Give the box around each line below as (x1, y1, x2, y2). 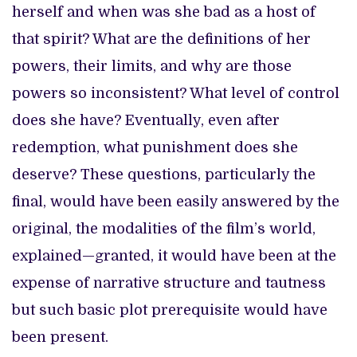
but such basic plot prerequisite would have (12, 301, 328, 318)
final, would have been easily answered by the (12, 193, 339, 210)
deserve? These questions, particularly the (12, 166, 316, 182)
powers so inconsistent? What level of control (12, 84, 339, 101)
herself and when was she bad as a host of (12, 3, 316, 20)
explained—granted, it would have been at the (12, 247, 336, 264)
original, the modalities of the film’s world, (12, 220, 316, 237)
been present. (12, 328, 112, 345)
